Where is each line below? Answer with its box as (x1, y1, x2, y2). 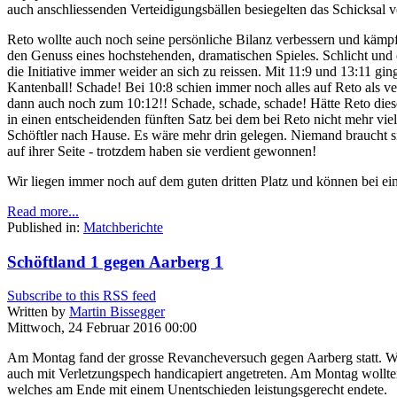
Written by (7, 304, 69, 320)
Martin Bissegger (69, 304, 165, 320)
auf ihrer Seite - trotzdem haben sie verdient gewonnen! (7, 143, 316, 159)
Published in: (7, 219, 80, 235)
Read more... (7, 203, 79, 219)
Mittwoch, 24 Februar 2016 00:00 (7, 320, 197, 336)
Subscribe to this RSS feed (7, 288, 156, 304)
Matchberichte (83, 219, 163, 235)
